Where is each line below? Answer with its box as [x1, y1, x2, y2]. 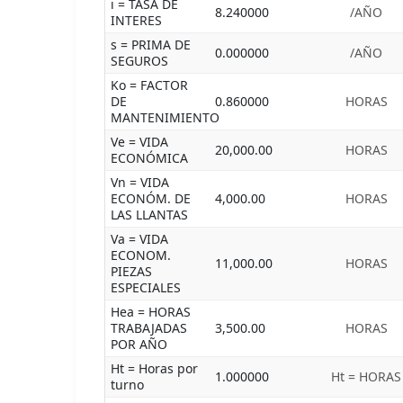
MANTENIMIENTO [111, 109, 219, 126]
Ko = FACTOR [111, 76, 188, 94]
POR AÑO [111, 336, 167, 353]
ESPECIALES [111, 279, 181, 296]
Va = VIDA [111, 230, 168, 247]
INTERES [111, 12, 162, 29]
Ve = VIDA [111, 133, 168, 150]
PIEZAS [111, 263, 152, 280]
